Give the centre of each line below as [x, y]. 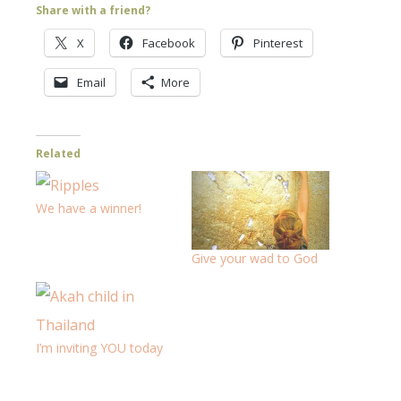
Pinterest [278, 43]
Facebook [169, 43]
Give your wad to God [255, 259]
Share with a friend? [93, 11]
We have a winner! [89, 209]
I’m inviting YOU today [99, 348]
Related [58, 154]
